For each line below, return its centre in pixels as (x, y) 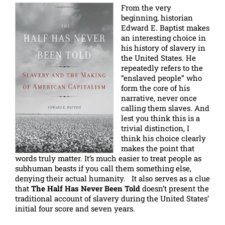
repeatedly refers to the (162, 68)
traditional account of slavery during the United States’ (112, 198)
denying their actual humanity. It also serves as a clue (113, 178)
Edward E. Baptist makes (165, 28)
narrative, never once (159, 98)
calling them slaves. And (165, 108)
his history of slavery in (163, 48)
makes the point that (158, 148)
